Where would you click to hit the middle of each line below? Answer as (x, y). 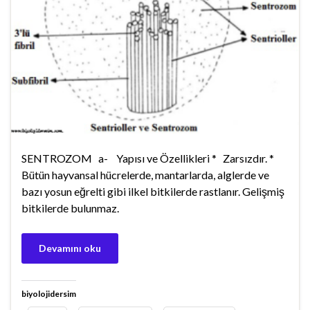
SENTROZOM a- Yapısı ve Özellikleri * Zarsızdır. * (150, 158)
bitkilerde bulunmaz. (70, 208)
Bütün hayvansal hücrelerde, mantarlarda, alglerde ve (145, 174)
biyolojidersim (49, 293)
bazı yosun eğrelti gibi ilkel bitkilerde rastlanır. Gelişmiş (153, 191)
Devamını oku (70, 248)
